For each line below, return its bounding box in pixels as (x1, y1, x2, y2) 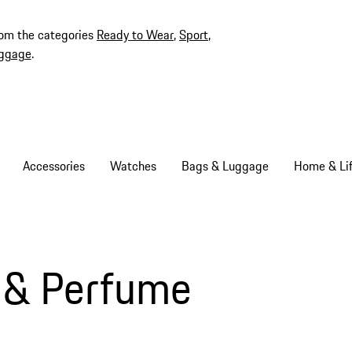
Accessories (22, 156, 85, 175)
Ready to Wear (97, 25, 174, 44)
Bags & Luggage (181, 156, 269, 175)
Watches (109, 156, 156, 175)
